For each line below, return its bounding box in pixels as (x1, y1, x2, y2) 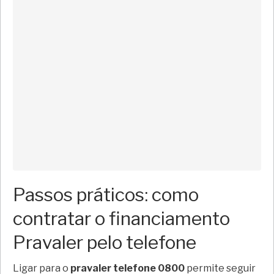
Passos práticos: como (13, 183, 199, 206)
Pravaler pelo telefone (13, 231, 196, 253)
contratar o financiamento (13, 207, 230, 229)
